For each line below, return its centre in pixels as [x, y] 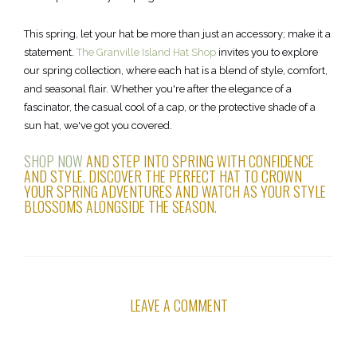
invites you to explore [267, 53]
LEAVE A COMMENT [178, 306]
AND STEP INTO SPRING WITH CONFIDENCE [198, 161]
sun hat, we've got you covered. [98, 126]
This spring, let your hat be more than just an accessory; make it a [177, 34]
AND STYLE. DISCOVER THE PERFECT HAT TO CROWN [163, 177]
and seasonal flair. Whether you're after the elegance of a [158, 89]
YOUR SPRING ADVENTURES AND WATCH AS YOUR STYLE [175, 192]
